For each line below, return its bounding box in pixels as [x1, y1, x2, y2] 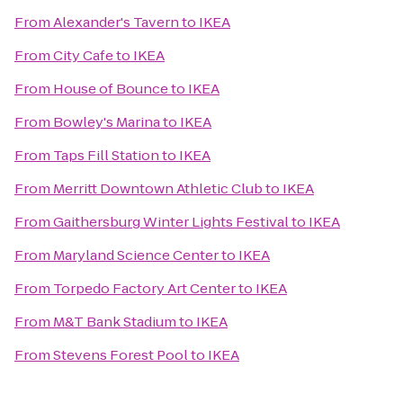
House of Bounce [53, 79, 168, 98]
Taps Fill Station [53, 146, 159, 165]
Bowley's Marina [53, 112, 160, 131]
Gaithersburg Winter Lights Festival [53, 212, 289, 231]
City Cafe [53, 46, 113, 65]
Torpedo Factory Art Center [53, 279, 236, 298]
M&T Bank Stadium [53, 312, 176, 331]
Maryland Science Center [53, 246, 219, 264]
